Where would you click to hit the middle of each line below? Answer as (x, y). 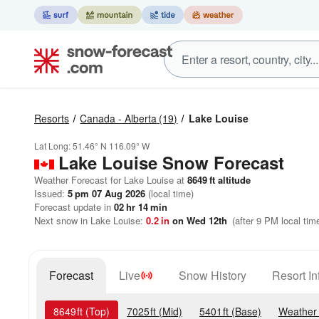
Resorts (52, 118)
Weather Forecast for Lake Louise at (109, 180)
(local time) (169, 193)
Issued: (51, 193)
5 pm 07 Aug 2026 (106, 193)
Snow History (213, 275)
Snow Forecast (223, 162)
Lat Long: (53, 146)
